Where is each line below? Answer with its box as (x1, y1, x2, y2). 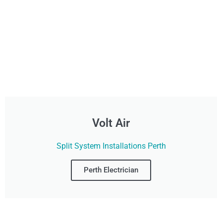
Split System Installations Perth (56, 141, 166, 151)
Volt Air (92, 116, 130, 130)
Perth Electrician (84, 165, 138, 174)
